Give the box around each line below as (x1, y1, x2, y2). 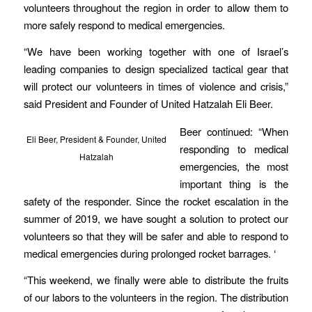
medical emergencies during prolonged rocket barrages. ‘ (23, 246, 276, 261)
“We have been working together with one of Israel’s (23, 44, 289, 59)
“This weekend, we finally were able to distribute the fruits (23, 272, 289, 287)
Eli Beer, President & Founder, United (26, 133, 166, 146)
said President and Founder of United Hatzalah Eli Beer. (23, 96, 276, 111)
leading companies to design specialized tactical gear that (23, 61, 289, 77)
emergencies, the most (179, 159, 289, 174)
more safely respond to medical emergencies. (23, 17, 225, 33)
